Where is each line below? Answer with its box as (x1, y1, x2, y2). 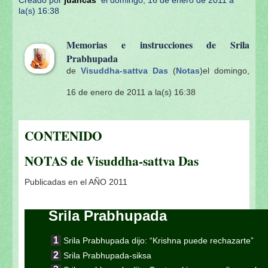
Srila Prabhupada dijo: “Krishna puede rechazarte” (63, 236, 254, 246)
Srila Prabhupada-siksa (63, 250, 151, 260)
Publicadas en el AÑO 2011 (25, 177, 127, 187)
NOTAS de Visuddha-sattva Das (25, 151, 199, 170)
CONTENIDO (25, 126, 102, 145)
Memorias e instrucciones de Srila (66, 38, 249, 51)
